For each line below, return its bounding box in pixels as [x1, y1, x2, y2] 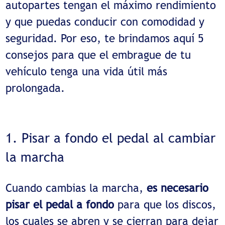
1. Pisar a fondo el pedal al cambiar [6, 131, 216, 146]
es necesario [147, 181, 209, 194]
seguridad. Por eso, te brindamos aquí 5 [6, 32, 204, 45]
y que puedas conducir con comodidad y [6, 15, 205, 29]
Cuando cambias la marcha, [6, 181, 147, 194]
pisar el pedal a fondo [6, 197, 115, 211]
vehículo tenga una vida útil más [6, 65, 168, 78]
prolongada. [6, 81, 69, 95]
